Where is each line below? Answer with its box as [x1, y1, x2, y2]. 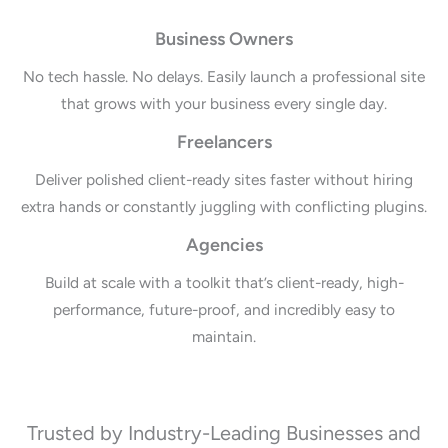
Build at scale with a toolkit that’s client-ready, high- [44, 272, 404, 292]
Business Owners [155, 27, 293, 50]
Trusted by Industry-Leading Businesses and [27, 420, 421, 445]
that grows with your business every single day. [61, 93, 387, 113]
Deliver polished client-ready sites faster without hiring [35, 169, 413, 189]
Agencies [185, 233, 263, 256]
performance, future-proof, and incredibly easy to [53, 299, 395, 319]
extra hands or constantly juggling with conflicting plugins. [21, 196, 427, 216]
